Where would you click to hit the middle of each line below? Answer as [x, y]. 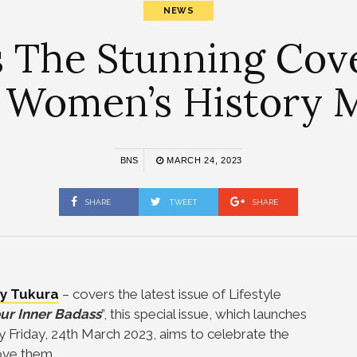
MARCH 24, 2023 [203, 160]
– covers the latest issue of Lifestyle [170, 294]
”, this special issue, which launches [204, 314]
